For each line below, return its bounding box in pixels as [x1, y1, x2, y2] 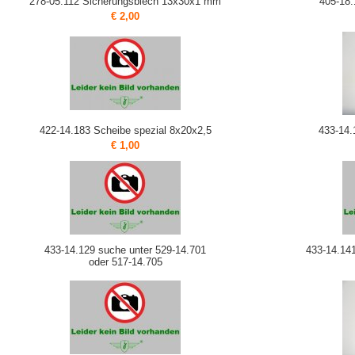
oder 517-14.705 [88, 256, 162, 269]
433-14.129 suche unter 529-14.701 [44, 244, 206, 257]
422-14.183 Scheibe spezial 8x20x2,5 [39, 124, 212, 137]
